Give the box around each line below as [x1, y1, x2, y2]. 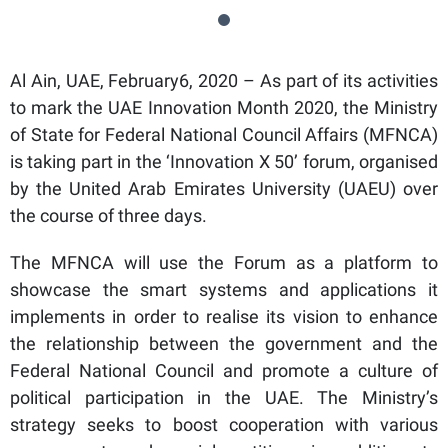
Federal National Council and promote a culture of [10, 360, 438, 382]
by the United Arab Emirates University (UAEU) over [10, 178, 438, 200]
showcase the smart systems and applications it [10, 279, 438, 301]
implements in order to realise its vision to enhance [10, 306, 438, 328]
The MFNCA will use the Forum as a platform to [10, 252, 438, 274]
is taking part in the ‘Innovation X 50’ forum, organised [10, 151, 438, 173]
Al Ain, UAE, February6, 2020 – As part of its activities [10, 70, 438, 92]
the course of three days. [10, 205, 207, 227]
